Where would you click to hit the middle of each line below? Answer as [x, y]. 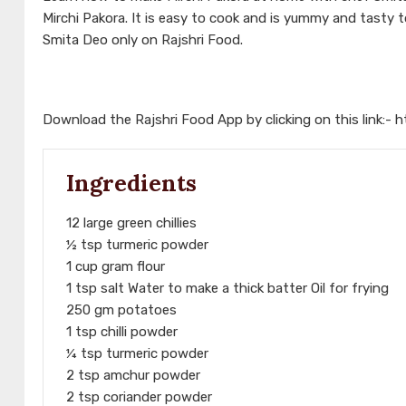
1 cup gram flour [116, 267]
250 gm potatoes [121, 310]
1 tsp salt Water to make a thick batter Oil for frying [227, 289]
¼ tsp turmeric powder [137, 354]
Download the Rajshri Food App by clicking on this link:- [219, 120]
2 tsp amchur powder [133, 376]
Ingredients [131, 184]
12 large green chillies [131, 223]
